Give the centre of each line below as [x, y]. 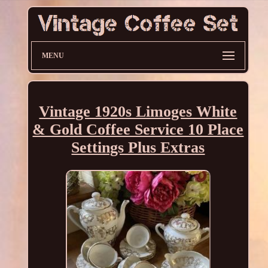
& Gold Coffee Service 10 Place [138, 129]
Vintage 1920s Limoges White [138, 111]
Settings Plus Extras [138, 147]
